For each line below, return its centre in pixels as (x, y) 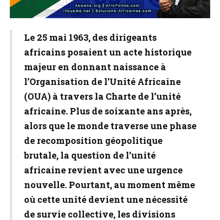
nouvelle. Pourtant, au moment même (110, 185)
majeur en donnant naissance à (95, 67)
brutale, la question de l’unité (90, 155)
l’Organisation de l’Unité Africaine (102, 82)
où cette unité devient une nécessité (106, 199)
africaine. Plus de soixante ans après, (108, 111)
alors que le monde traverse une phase (110, 126)
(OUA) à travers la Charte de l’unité (102, 96)
